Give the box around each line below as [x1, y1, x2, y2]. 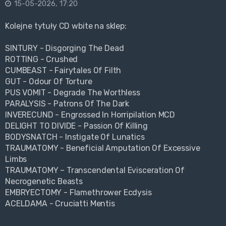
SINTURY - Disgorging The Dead [5, 43, 124, 53]
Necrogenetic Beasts [5, 177, 83, 187]
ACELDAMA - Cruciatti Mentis [5, 199, 115, 209]
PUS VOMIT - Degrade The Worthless [5, 88, 140, 98]
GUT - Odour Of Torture [5, 77, 92, 87]
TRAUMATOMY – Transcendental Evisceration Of [5, 165, 185, 176]
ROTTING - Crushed [5, 54, 78, 65]
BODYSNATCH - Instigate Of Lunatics [5, 132, 145, 142]
